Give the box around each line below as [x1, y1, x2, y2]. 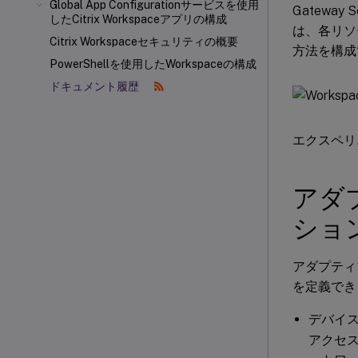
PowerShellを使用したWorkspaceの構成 [50, 58, 257, 70]
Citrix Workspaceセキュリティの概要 [50, 35, 238, 48]
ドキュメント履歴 [50, 80, 141, 93]
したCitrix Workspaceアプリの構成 [50, 13, 227, 26]
